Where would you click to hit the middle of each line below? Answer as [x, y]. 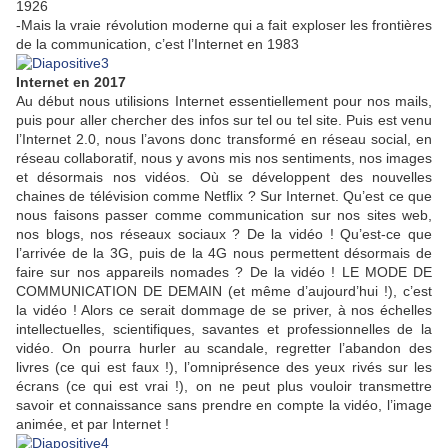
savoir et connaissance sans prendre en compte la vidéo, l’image [224, 405]
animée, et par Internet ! [92, 424]
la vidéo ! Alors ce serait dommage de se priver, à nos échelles [224, 310]
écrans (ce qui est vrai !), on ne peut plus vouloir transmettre [224, 386]
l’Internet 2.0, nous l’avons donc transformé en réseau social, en [224, 139]
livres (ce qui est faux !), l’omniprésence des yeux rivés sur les [224, 367]
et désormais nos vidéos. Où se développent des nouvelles [224, 177]
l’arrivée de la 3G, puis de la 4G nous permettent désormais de [224, 253]
